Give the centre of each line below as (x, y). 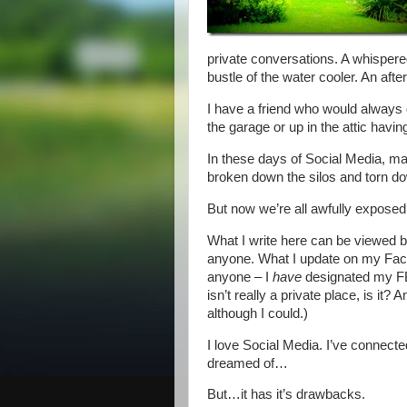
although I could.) (258, 313)
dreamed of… (248, 363)
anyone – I (240, 277)
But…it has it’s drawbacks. (286, 395)
